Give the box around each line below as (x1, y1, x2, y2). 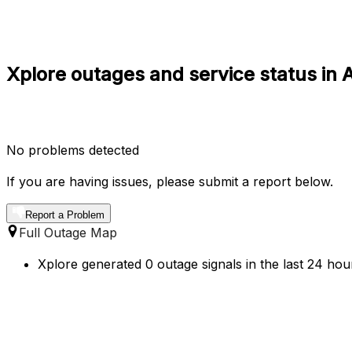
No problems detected (6, 141, 139, 158)
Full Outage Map (19, 224, 117, 240)
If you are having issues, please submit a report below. (6, 173, 333, 189)
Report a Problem (25, 208, 104, 221)
